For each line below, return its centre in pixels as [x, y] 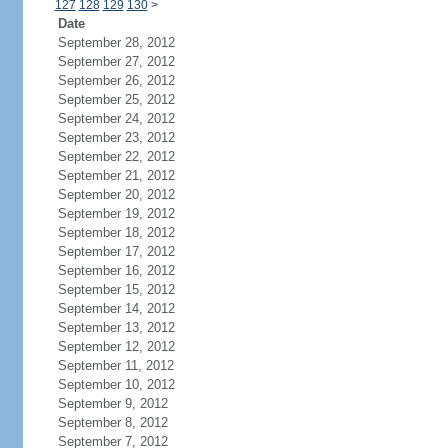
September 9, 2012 [112, 403]
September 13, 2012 [116, 327]
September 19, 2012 [116, 213]
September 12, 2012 [116, 346]
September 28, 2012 [116, 42]
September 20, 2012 [116, 194]
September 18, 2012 [116, 232]
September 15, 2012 [116, 289]
